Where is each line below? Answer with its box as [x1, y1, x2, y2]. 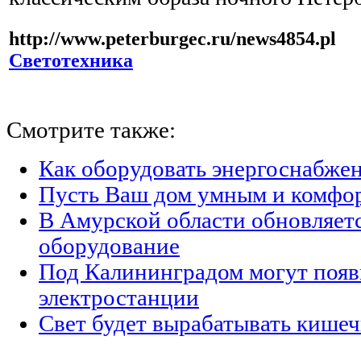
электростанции [39, 285, 199, 310]
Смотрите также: [6, 118, 176, 143]
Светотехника [9, 50, 133, 72]
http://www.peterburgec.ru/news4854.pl [9, 28, 336, 50]
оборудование [39, 234, 180, 259]
